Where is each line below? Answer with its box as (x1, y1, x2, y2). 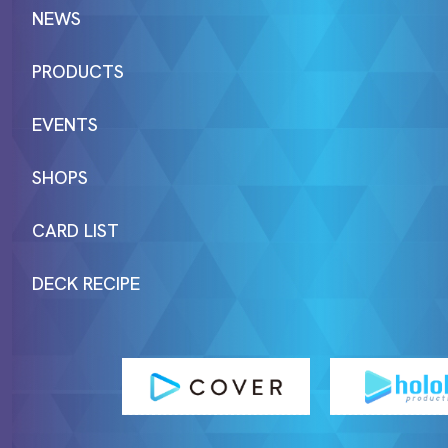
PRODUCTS (32, 60, 124, 84)
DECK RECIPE (32, 272, 140, 296)
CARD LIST (32, 219, 119, 243)
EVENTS (32, 113, 98, 137)
